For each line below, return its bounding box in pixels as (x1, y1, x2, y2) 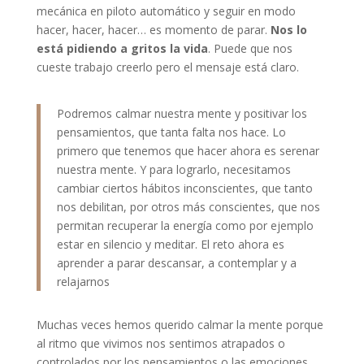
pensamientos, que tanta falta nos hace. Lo (56, 123, 286, 140)
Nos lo (270, 21, 307, 37)
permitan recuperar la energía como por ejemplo (56, 217, 314, 233)
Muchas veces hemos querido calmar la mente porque (36, 316, 323, 332)
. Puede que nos (207, 40, 292, 56)
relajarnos (56, 273, 110, 289)
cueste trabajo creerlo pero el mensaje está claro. (36, 58, 299, 75)
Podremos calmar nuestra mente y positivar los (56, 105, 307, 121)
